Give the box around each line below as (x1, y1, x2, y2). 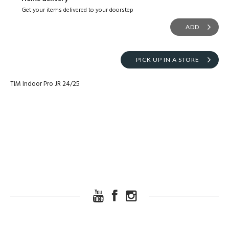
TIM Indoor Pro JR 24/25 (10, 79, 80, 90)
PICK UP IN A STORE (136, 56, 199, 64)
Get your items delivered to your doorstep (21, 5, 133, 16)
